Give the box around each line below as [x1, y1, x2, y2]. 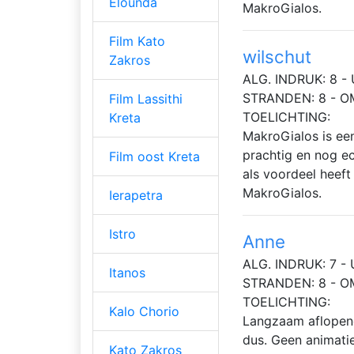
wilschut [243, 46, 311, 68]
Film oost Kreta [109, 149, 200, 165]
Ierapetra [109, 187, 163, 204]
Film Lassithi [109, 91, 183, 107]
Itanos [109, 265, 145, 281]
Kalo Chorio [109, 303, 179, 320]
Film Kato [109, 33, 165, 50]
